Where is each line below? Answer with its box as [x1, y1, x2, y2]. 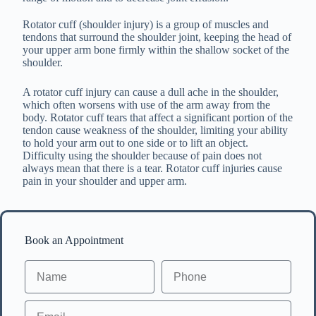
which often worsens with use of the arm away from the [23, 99, 270, 111]
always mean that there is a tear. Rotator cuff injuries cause [23, 162, 282, 174]
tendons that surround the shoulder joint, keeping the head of [23, 31, 291, 43]
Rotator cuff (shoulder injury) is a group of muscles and [23, 18, 269, 30]
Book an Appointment [25, 234, 123, 246]
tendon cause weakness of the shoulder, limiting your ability [23, 124, 288, 136]
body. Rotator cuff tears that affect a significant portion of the [23, 111, 293, 123]
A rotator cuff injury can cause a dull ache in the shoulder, [23, 86, 279, 98]
